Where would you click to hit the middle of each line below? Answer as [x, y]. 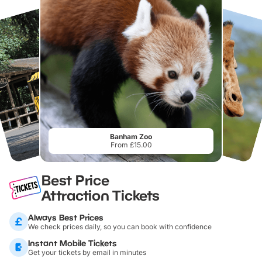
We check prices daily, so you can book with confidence [120, 226]
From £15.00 [131, 144]
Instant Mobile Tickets [73, 243]
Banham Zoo [131, 136]
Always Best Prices [66, 217]
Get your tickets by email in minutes [87, 252]
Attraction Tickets [101, 195]
